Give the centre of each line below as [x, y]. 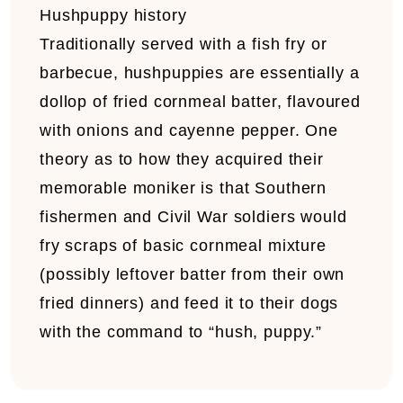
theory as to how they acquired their [182, 159]
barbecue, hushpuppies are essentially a [200, 73]
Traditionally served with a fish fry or [184, 44]
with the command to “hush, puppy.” [181, 332]
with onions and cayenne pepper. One [189, 130]
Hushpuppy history [113, 15]
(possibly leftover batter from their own [193, 274]
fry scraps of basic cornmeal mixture [183, 246]
